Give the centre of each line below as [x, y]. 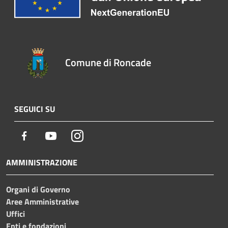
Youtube [71, 135]
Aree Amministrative [42, 201]
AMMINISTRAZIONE [42, 162]
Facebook [46, 135]
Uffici [16, 213]
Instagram [101, 135]
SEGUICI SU [35, 109]
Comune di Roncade [108, 62]
